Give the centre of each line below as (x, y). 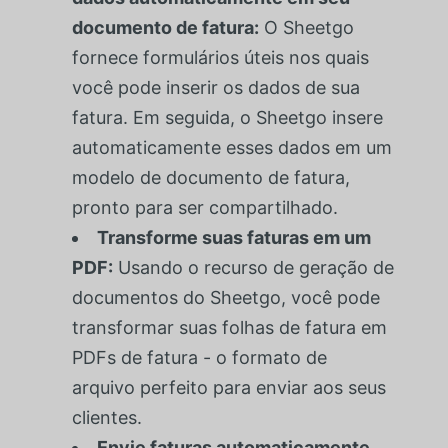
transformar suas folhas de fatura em (229, 327)
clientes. (106, 417)
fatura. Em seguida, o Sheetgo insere (227, 117)
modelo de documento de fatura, (210, 177)
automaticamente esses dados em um (231, 147)
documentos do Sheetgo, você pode (225, 297)
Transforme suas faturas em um (233, 237)
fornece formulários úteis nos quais (220, 57)
